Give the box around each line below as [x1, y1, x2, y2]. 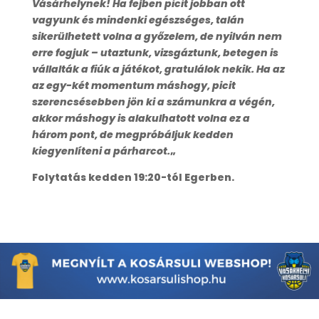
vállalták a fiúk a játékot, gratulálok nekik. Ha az [31, 61, 285, 76]
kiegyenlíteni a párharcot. [31, 143, 170, 158]
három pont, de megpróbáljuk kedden [31, 127, 234, 142]
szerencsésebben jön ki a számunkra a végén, [31, 94, 275, 109]
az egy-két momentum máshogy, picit [31, 78, 236, 93]
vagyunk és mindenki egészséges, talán [31, 12, 244, 27]
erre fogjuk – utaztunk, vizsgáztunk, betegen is [31, 45, 278, 60]
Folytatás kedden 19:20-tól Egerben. [31, 169, 234, 184]
